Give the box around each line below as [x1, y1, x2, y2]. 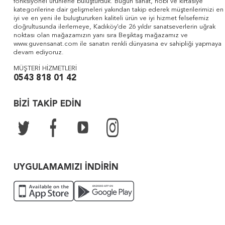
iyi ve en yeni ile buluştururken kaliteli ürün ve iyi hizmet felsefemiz [14, 15, 209, 22]
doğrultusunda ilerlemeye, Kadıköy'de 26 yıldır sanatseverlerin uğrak [14, 24, 215, 30]
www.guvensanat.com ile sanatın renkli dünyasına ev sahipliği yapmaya [14, 41, 221, 47]
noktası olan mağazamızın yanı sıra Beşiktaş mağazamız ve [14, 32, 188, 39]
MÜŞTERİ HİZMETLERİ [14, 65, 77, 72]
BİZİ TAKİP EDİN [14, 100, 81, 108]
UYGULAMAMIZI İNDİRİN [14, 163, 119, 172]
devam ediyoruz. [14, 49, 64, 56]
